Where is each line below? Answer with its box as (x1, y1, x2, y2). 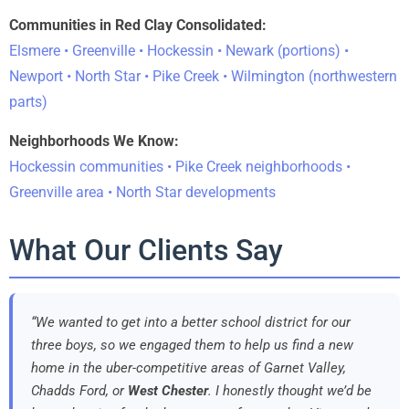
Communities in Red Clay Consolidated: (9, 16, 267, 35)
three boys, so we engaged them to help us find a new (31, 336, 353, 353)
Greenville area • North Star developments (9, 183, 276, 201)
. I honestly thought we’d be (208, 382, 372, 399)
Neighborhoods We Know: (9, 131, 179, 150)
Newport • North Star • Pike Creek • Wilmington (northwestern (9, 68, 397, 86)
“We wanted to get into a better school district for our (31, 313, 351, 330)
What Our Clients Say (9, 232, 283, 267)
